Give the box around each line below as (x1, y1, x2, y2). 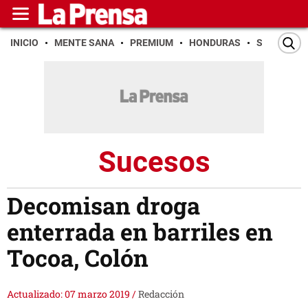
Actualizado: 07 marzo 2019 (7, 287, 132, 301)
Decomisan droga (7, 190, 200, 221)
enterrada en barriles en (7, 216, 273, 247)
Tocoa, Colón (7, 242, 148, 274)
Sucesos (98, 144, 210, 179)
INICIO (10, 37, 38, 48)
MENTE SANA (54, 37, 114, 48)
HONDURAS (189, 37, 241, 48)
